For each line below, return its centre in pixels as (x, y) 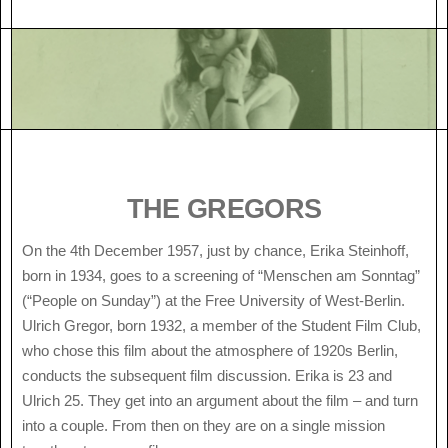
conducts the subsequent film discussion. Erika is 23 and (207, 376)
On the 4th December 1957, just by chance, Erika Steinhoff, (215, 251)
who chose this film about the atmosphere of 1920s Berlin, (210, 351)
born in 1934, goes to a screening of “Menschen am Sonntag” (221, 276)
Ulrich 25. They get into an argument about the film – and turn (220, 401)
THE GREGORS (224, 208)
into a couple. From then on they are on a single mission (203, 426)
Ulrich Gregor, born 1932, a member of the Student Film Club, (221, 326)
